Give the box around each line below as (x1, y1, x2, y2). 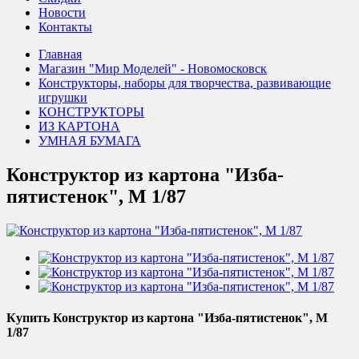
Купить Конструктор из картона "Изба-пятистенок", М (6, 311, 328, 325)
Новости (38, 6, 86, 20)
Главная (38, 47, 82, 62)
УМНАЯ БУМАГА (38, 134, 141, 148)
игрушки (38, 91, 87, 105)
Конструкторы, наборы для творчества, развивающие (38, 76, 331, 91)
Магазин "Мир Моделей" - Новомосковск (38, 62, 267, 76)
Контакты (38, 20, 92, 34)
